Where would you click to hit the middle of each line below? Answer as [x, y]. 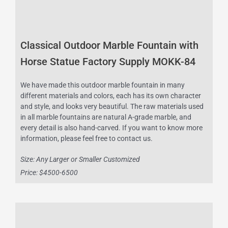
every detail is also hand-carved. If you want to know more [111, 128]
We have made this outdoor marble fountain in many [103, 85]
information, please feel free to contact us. [87, 139]
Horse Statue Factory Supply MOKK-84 [108, 62]
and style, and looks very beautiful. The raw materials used [112, 107]
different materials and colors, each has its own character [111, 96]
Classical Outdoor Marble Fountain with [109, 46]
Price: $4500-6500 [49, 173]
